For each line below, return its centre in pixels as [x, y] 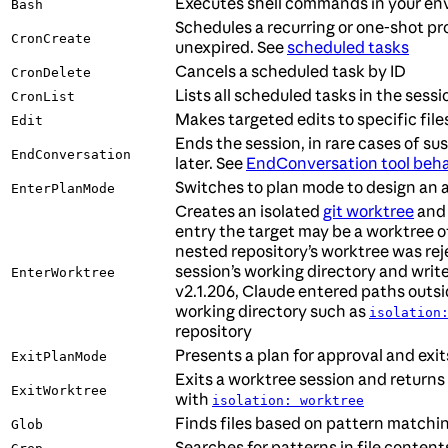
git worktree [368, 211]
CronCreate [51, 39]
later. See [210, 163]
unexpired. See [231, 47]
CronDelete [51, 73]
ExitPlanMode [59, 357]
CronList [43, 97]
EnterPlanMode [63, 189]
